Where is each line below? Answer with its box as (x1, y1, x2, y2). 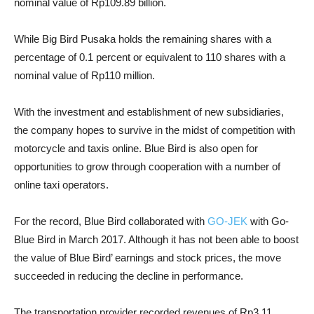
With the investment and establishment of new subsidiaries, (14, 106, 284, 118)
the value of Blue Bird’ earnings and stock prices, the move (14, 252, 281, 264)
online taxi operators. (14, 179, 109, 191)
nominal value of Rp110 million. (14, 69, 155, 81)
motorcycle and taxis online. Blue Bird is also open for (14, 142, 258, 154)
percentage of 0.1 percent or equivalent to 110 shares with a (14, 51, 285, 63)
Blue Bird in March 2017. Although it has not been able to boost (14, 233, 299, 245)
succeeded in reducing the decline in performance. (14, 270, 243, 282)
